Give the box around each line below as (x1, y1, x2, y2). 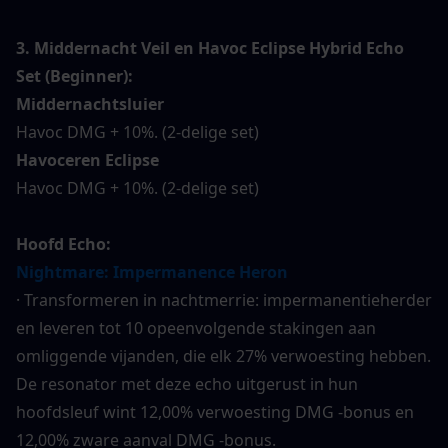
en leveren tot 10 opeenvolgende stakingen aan (16, 317, 376, 340)
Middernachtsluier (16, 93, 164, 116)
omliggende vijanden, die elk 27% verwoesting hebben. (16, 345, 431, 368)
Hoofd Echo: (16, 233, 111, 256)
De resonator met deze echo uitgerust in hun (16, 373, 358, 396)
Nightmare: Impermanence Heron (16, 261, 288, 284)
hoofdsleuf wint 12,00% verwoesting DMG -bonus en (16, 401, 414, 424)
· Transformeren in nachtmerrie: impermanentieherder (16, 289, 432, 312)
